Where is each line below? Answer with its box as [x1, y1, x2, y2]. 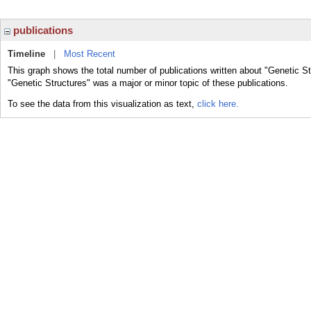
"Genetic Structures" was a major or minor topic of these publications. [8, 78, 288, 88]
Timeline [8, 49, 45, 59]
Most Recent [64, 49, 115, 59]
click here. [197, 99, 239, 109]
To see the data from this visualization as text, [8, 99, 197, 109]
